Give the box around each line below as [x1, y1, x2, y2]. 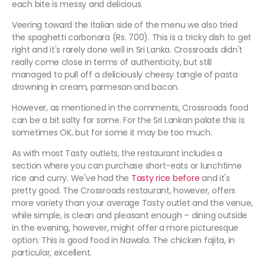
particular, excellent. [12, 247, 92, 259]
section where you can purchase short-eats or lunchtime [12, 160, 242, 172]
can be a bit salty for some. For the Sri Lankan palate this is [12, 114, 245, 127]
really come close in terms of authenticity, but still [12, 56, 212, 69]
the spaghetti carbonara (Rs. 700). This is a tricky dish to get [12, 31, 251, 44]
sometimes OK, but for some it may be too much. [12, 127, 212, 139]
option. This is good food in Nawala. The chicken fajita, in [12, 234, 235, 247]
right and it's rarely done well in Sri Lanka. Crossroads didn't [12, 44, 243, 56]
